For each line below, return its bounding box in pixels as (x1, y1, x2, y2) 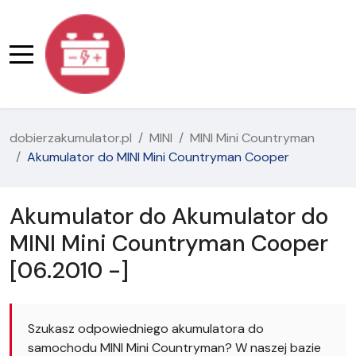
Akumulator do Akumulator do (10, 202, 328, 231)
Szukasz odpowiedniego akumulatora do (28, 320, 264, 337)
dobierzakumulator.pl (10, 130, 132, 146)
